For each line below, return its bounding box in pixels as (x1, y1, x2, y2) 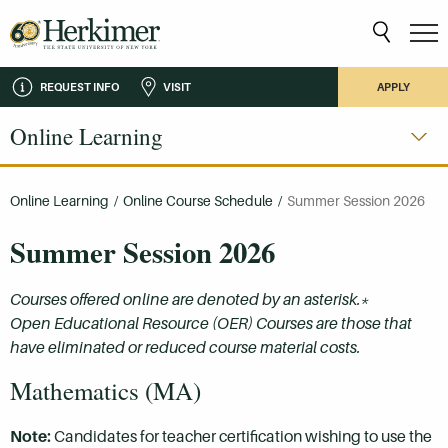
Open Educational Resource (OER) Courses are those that (10, 314, 412, 334)
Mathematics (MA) (10, 374, 201, 408)
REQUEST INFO (40, 80, 119, 93)
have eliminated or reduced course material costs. (10, 338, 361, 358)
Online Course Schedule (123, 193, 273, 209)
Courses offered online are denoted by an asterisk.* (10, 290, 369, 310)
